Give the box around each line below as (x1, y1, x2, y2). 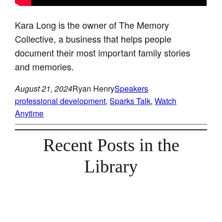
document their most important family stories (15, 46, 191, 59)
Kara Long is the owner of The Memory (15, 18, 169, 31)
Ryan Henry (72, 82, 115, 94)
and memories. (15, 59, 74, 73)
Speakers (114, 82, 149, 94)
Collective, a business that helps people (15, 32, 172, 45)
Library (84, 156, 138, 176)
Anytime (15, 107, 44, 119)
